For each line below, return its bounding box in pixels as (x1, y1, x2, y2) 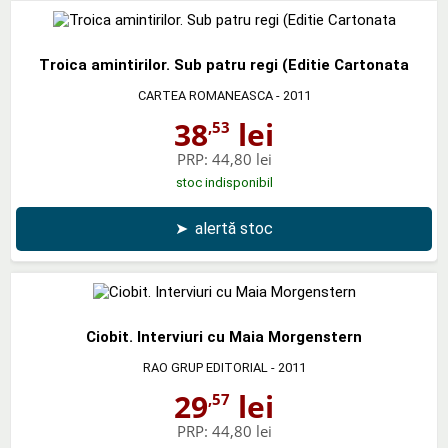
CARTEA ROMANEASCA (137, 87, 273, 103)
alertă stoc (195, 218, 273, 238)
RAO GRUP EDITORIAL (142, 359, 268, 375)
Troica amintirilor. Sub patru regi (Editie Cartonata (39, 55, 409, 74)
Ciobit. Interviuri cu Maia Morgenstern (86, 327, 362, 346)
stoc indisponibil (175, 174, 273, 190)
